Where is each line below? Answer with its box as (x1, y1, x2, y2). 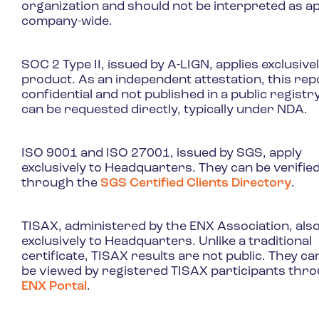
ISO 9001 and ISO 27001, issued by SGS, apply (21, 146, 302, 160)
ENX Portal (21, 279, 87, 293)
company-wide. (21, 14, 113, 28)
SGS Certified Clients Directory (100, 176, 291, 190)
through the (21, 176, 100, 190)
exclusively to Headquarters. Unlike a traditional (21, 234, 312, 249)
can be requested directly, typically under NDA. (21, 103, 308, 117)
